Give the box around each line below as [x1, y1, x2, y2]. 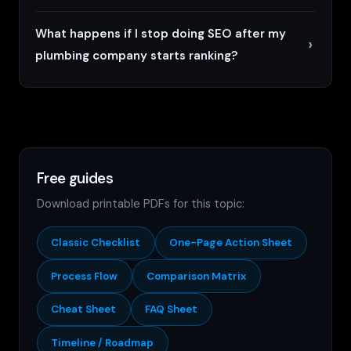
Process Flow [51, 269, 118, 283]
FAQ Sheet [145, 302, 198, 317]
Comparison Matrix [147, 269, 247, 283]
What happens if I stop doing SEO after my [35, 26, 286, 42]
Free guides [36, 168, 114, 188]
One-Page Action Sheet [169, 236, 293, 250]
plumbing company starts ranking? [35, 48, 238, 64]
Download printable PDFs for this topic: [36, 196, 244, 212]
